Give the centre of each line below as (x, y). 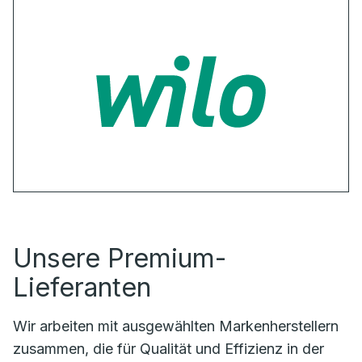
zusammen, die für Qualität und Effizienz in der (168, 349)
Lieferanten (82, 287)
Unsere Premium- (120, 258)
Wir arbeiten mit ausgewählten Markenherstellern (176, 326)
